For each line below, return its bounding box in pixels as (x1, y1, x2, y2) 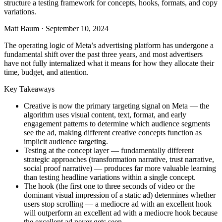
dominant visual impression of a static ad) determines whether (24, 190, 216, 199)
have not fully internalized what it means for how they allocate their (4, 58, 214, 67)
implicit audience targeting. (24, 137, 108, 146)
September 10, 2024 (46, 24, 109, 33)
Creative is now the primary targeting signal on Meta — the (24, 101, 209, 110)
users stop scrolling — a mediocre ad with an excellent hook (24, 199, 212, 208)
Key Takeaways (4, 84, 55, 93)
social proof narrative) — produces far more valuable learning (24, 164, 216, 172)
